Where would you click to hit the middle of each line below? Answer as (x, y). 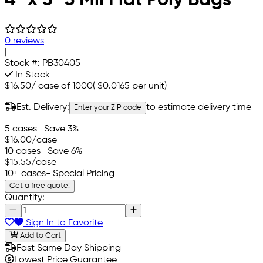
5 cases (21, 129)
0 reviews (24, 41)
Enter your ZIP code (108, 108)
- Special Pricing (80, 174)
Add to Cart (39, 235)
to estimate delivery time (199, 108)
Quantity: (25, 198)
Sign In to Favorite (63, 223)
